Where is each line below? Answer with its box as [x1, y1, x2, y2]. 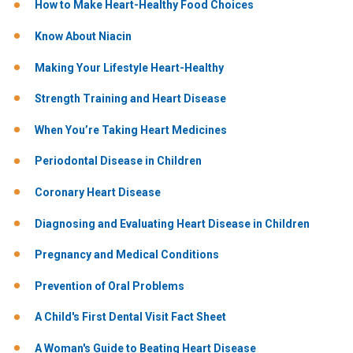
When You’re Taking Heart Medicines [35, 123, 227, 136]
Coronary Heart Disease [35, 186, 161, 199]
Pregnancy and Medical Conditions [35, 248, 219, 262]
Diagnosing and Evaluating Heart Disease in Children [35, 217, 310, 230]
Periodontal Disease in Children [35, 154, 202, 168]
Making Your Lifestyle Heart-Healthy [35, 61, 224, 74]
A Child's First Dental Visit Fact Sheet [35, 310, 226, 324]
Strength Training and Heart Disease [35, 92, 226, 106]
